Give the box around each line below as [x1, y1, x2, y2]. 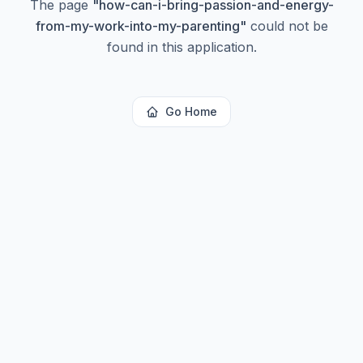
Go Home [165, 105, 217, 118]
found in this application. [106, 39, 257, 55]
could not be [246, 18, 328, 34]
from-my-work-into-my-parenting [35, 18, 240, 34]
